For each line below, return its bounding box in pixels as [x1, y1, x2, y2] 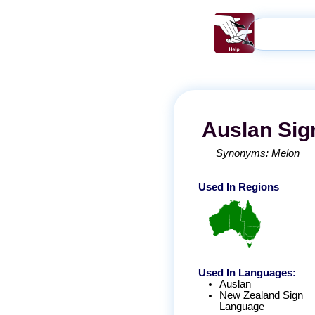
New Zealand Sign [219, 290, 303, 302]
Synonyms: [216, 148, 271, 159]
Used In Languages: [198, 267, 296, 279]
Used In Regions [198, 181, 279, 193]
